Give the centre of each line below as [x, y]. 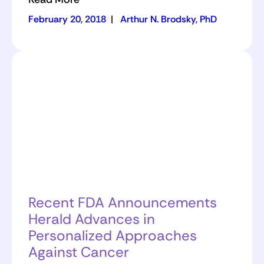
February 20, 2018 [67, 19]
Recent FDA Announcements [123, 202]
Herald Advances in [92, 219]
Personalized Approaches [113, 235]
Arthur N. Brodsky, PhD [169, 19]
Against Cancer [79, 252]
